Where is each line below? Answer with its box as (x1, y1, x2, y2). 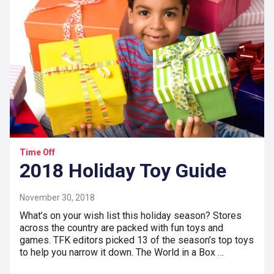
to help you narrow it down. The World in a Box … (20, 246, 224, 259)
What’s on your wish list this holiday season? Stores (20, 210, 242, 222)
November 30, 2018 (20, 193, 95, 203)
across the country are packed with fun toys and (20, 222, 223, 234)
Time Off (20, 147, 55, 158)
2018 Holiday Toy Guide (20, 159, 226, 183)
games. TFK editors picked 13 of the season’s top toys (20, 234, 254, 246)
